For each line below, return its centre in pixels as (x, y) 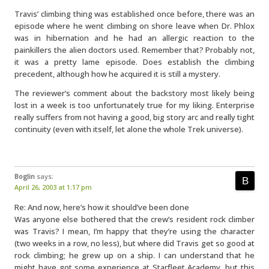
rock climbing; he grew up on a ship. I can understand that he (134, 255)
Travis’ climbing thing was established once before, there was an (134, 14)
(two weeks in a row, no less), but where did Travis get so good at (134, 243)
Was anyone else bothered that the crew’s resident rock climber (134, 219)
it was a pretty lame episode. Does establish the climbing (134, 62)
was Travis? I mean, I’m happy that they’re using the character (134, 231)
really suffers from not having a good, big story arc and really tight (134, 117)
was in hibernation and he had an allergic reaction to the (134, 38)
